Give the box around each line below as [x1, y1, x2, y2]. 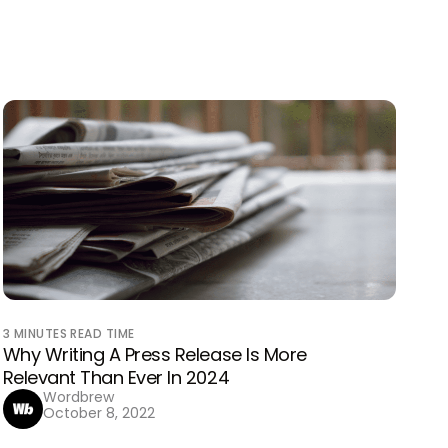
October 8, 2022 [42, 403, 155, 423]
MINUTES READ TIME [13, 325, 135, 342]
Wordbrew [42, 387, 114, 407]
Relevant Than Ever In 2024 [2, 365, 230, 390]
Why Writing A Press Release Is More [2, 342, 307, 367]
